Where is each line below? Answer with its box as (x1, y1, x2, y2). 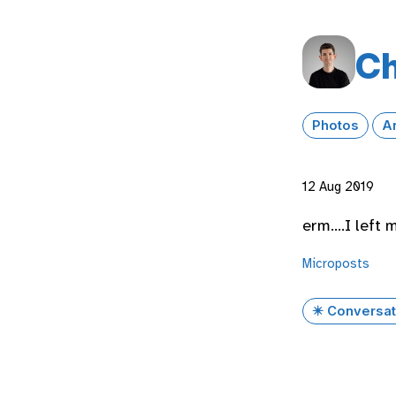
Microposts (302, 255, 369, 272)
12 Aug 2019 (302, 178, 374, 194)
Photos (312, 117, 359, 133)
